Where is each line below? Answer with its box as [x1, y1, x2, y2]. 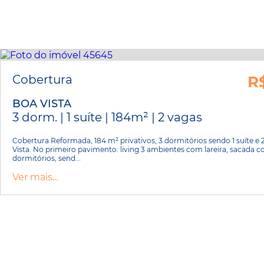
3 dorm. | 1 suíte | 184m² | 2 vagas [12, 110, 202, 124]
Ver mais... [12, 171, 58, 183]
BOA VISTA [12, 97, 71, 110]
